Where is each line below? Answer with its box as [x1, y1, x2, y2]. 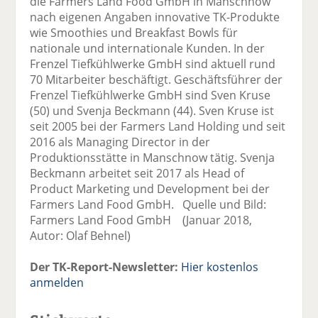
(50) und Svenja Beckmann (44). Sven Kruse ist [30, 102, 275, 119]
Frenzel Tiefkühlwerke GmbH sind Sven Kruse [30, 87, 271, 103]
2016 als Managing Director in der [30, 133, 211, 150]
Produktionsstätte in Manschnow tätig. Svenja [30, 149, 275, 165]
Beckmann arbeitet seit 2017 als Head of [30, 165, 245, 181]
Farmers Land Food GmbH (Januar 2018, [30, 212, 253, 228]
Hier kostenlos [181, 258, 259, 275]
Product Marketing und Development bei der [30, 180, 270, 197]
